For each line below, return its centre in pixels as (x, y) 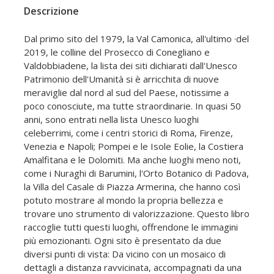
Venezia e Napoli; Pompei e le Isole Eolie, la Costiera (134, 146)
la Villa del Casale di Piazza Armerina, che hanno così (132, 186)
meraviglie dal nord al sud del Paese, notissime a (126, 92)
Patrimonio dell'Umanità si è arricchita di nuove (121, 79)
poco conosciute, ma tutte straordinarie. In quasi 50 (132, 106)
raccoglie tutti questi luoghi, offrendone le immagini (131, 227)
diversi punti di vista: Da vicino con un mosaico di (125, 254)
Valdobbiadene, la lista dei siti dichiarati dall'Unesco (131, 65)
